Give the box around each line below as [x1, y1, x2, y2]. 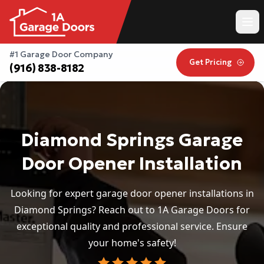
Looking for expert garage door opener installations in [10, 187, 254, 200]
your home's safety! [88, 236, 176, 250]
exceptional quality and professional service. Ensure [16, 220, 247, 233]
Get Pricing [189, 57, 232, 68]
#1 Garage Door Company [9, 49, 113, 60]
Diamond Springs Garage [21, 129, 243, 151]
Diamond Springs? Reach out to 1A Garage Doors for [14, 203, 250, 217]
